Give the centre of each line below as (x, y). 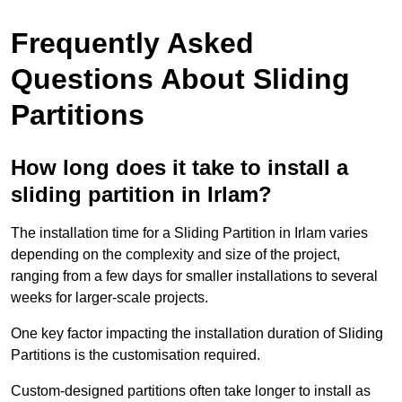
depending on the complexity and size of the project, (175, 254)
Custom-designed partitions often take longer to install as (191, 390)
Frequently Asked (132, 43)
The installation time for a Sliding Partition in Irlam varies (189, 232)
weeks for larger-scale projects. (109, 297)
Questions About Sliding (180, 79)
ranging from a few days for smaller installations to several (194, 275)
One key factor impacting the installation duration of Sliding (197, 333)
